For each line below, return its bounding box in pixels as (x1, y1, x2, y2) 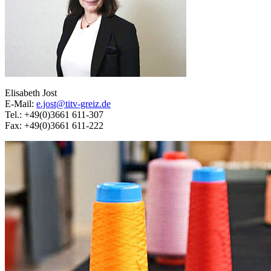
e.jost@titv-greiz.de (36, 99, 111, 109)
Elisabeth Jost (5, 88, 57, 99)
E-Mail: (5, 99, 36, 109)
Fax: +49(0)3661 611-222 (5, 120, 103, 131)
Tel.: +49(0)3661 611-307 (5, 109, 103, 120)
